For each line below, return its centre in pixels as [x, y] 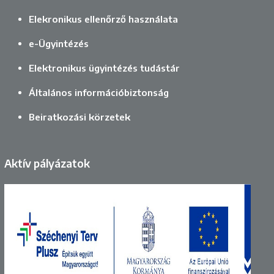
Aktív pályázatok [47, 164]
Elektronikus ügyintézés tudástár [105, 68]
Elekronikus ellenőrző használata [104, 19]
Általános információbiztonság [99, 93]
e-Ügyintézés [59, 44]
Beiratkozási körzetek [80, 117]
